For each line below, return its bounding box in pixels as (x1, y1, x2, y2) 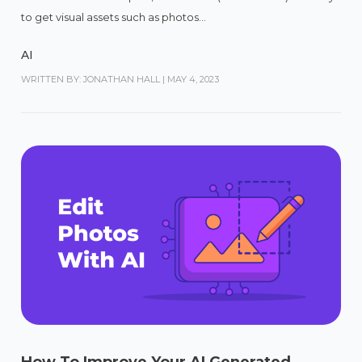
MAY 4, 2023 (167, 73, 220, 85)
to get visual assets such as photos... (21, 10, 207, 23)
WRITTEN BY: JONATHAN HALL (21, 73, 161, 85)
